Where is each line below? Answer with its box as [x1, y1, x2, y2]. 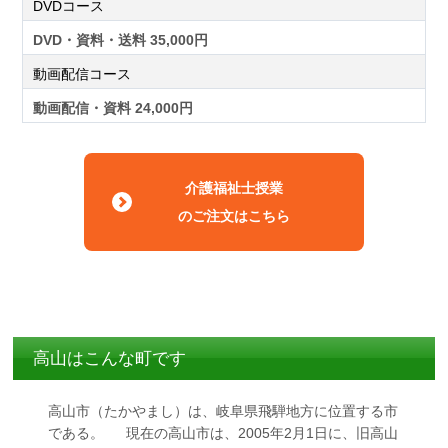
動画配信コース [33, 66, 131, 82]
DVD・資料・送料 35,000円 [33, 32, 208, 48]
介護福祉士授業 [185, 180, 283, 196]
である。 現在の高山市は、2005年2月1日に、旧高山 [48, 425, 399, 441]
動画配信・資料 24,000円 [33, 100, 193, 116]
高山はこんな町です [33, 349, 187, 368]
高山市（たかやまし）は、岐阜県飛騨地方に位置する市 [48, 403, 399, 419]
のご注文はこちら [178, 208, 290, 224]
